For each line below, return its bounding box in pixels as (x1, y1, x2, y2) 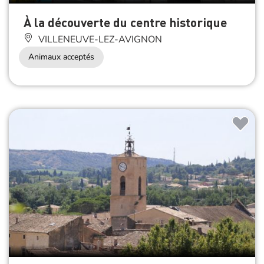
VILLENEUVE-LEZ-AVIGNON (36, 33, 162, 47)
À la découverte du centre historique (24, 14, 227, 31)
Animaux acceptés (28, 51, 94, 63)
